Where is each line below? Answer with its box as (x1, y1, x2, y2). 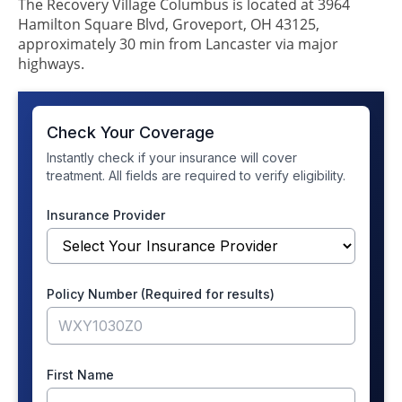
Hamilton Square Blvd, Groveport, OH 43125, (18, 13, 319, 34)
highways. (18, 53, 84, 74)
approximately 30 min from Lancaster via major (18, 33, 338, 54)
